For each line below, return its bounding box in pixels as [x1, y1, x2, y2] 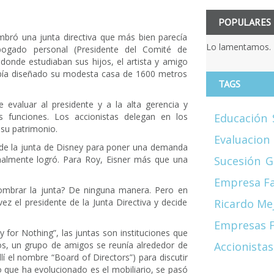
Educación [213, 110, 267, 125]
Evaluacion [213, 131, 270, 147]
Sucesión [213, 153, 261, 168]
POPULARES [218, 15, 271, 28]
